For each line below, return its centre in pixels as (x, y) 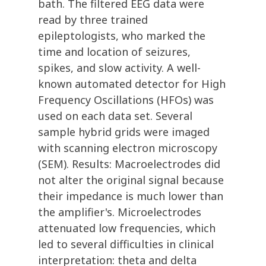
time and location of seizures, (114, 52)
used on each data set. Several (115, 116)
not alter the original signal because (131, 180)
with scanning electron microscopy (128, 148)
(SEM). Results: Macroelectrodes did (129, 164)
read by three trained (93, 20)
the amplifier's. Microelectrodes (120, 212)
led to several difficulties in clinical (126, 244)
